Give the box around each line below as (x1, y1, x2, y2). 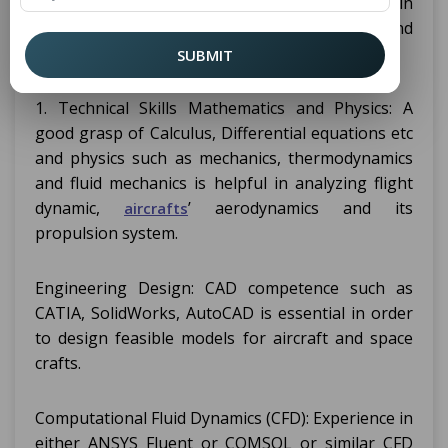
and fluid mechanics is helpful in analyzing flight (35, 172, 413, 194)
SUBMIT (177, 45, 233, 65)
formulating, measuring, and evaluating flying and (35, 17, 413, 39)
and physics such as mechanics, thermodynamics (35, 147, 413, 169)
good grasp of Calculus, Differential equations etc (35, 122, 413, 144)
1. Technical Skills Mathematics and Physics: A (35, 97, 413, 119)
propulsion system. (35, 222, 178, 244)
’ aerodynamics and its (188, 197, 413, 219)
